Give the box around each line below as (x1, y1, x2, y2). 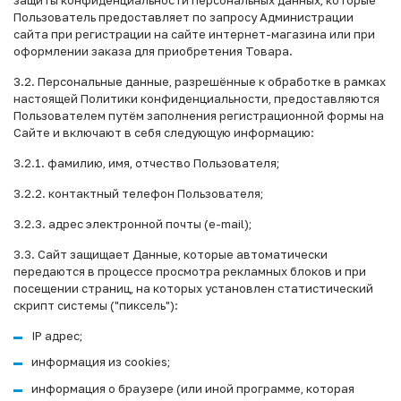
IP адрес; (31, 328, 82, 343)
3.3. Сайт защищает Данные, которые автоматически (13, 246, 328, 261)
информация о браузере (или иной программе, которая (31, 380, 354, 396)
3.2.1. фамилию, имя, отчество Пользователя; (13, 155, 279, 170)
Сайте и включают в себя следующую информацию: (13, 124, 314, 140)
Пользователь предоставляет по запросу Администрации (13, 9, 354, 24)
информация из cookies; (31, 354, 170, 370)
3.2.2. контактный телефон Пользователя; (13, 185, 263, 200)
